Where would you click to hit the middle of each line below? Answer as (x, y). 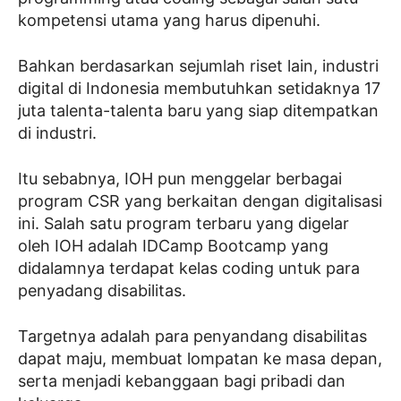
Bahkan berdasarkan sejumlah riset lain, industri (198, 66)
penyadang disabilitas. (102, 290)
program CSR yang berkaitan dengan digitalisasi (200, 201)
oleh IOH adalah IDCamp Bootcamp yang (173, 246)
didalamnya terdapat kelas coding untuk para (189, 268)
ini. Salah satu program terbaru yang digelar (183, 223)
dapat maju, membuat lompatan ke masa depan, (200, 358)
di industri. (60, 133)
